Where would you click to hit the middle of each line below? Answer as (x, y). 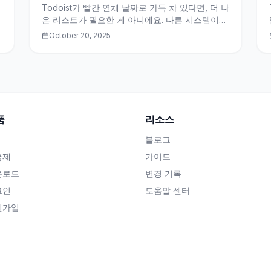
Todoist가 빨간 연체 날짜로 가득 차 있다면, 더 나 (135, 8)
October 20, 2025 (80, 35)
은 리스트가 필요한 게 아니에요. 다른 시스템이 (130, 20)
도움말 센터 (168, 190)
